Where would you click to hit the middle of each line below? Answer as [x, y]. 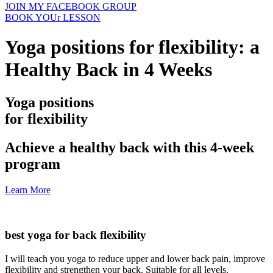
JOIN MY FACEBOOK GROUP [71, 6]
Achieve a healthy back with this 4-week [129, 147]
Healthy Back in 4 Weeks [108, 70]
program [33, 164]
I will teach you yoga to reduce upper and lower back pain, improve [135, 259]
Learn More [28, 190]
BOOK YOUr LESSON [53, 17]
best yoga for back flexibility [76, 235]
